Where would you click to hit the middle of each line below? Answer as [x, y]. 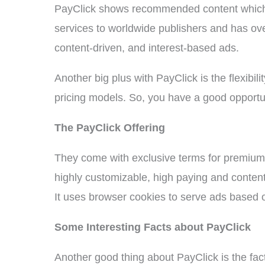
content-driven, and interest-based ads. [147, 48]
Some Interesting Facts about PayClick [153, 227]
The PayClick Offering [110, 128]
